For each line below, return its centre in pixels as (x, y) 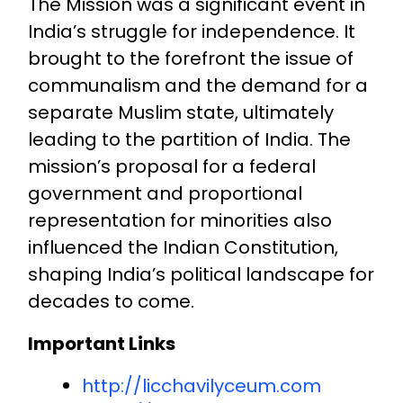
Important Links (101, 343)
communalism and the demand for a (197, 85)
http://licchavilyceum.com (202, 385)
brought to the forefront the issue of (190, 58)
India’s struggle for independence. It (191, 31)
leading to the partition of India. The (189, 139)
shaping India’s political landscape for (201, 274)
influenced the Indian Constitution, (183, 247)
